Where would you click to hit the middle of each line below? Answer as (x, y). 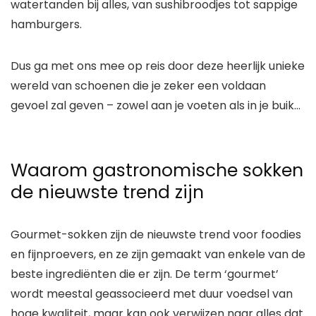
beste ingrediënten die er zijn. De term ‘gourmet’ (145, 274)
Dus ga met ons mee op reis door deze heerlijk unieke (158, 66)
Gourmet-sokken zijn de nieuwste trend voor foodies (156, 234)
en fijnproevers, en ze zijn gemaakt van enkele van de (158, 254)
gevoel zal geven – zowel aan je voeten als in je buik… (156, 105)
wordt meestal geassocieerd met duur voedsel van (152, 293)
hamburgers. (46, 24)
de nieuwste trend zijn (107, 192)
